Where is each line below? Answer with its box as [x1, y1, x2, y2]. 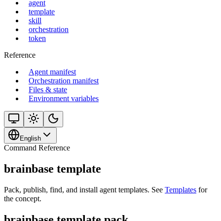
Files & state [29, 85, 67, 94]
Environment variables [29, 94, 99, 103]
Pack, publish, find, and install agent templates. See [4, 185, 165, 194]
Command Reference [4, 144, 70, 152]
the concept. [4, 194, 41, 203]
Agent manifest [29, 68, 76, 76]
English [20, 135, 41, 142]
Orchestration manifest [29, 76, 99, 85]
